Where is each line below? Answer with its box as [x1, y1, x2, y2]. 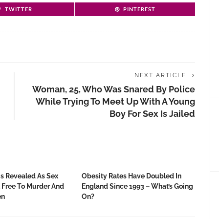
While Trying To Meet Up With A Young [36, 96, 195, 107]
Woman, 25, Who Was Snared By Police [32, 84, 195, 94]
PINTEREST [123, 6, 155, 12]
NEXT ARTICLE [134, 72, 186, 79]
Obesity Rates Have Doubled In [82, 172, 181, 180]
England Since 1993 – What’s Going [82, 182, 193, 190]
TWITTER [5, 6, 32, 12]
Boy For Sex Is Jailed [109, 109, 195, 119]
